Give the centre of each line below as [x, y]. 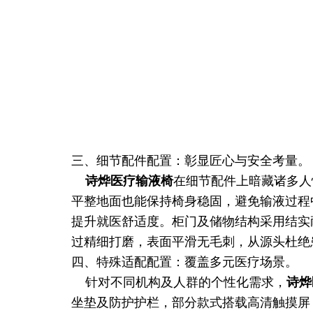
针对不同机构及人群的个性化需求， [179, 282]
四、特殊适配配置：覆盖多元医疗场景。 [184, 262]
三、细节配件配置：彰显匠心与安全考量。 [191, 161]
